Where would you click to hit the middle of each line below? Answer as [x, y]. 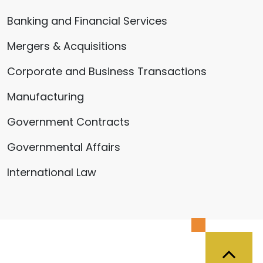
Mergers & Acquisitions [67, 46]
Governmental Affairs [64, 147]
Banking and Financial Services [87, 21]
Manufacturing [45, 96]
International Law [52, 172]
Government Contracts [68, 122]
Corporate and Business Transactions [107, 71]
